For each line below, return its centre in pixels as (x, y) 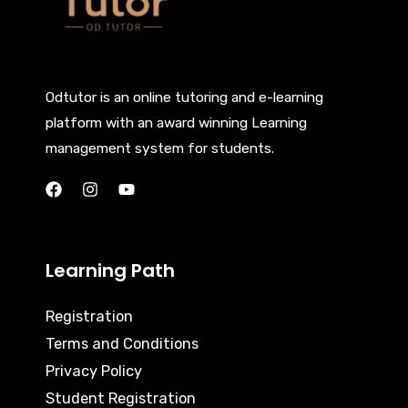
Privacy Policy (94, 371)
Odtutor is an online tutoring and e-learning (184, 97)
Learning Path (110, 271)
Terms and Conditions (122, 343)
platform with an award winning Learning (176, 122)
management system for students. (160, 148)
